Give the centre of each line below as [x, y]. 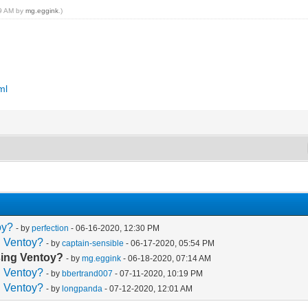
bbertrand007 [88, 273]
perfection [51, 228]
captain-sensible [93, 243]
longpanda [82, 288]
